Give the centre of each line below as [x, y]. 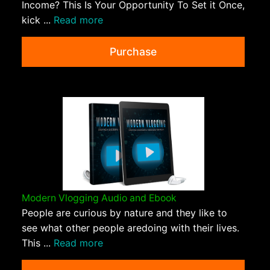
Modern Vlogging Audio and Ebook [99, 198]
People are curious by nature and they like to [124, 212]
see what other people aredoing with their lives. [130, 228]
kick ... [38, 20]
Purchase [133, 52]
